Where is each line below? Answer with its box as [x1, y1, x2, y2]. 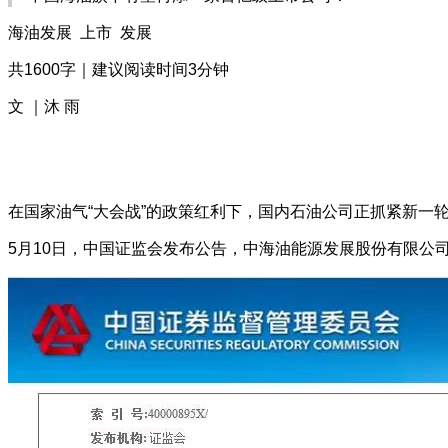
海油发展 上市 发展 [8, 24, 152, 41]
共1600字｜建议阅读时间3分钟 [8, 61, 229, 78]
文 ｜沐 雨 [8, 98, 80, 115]
